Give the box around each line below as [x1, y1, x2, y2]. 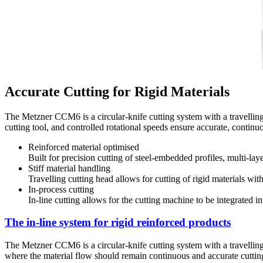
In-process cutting [28, 184, 94, 194]
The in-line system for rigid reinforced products [5, 216, 231, 229]
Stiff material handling [28, 163, 110, 173]
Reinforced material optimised [28, 141, 139, 152]
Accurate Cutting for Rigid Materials [5, 83, 230, 99]
